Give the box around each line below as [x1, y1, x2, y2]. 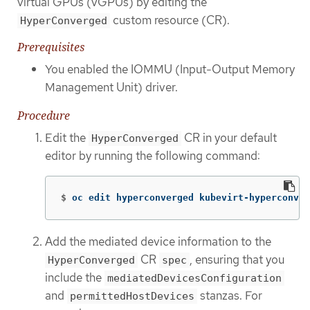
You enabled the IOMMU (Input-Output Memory [45, 62, 295, 77]
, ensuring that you [190, 252, 284, 268]
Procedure [17, 107, 70, 123]
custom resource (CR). [110, 12, 230, 28]
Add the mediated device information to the [45, 234, 271, 250]
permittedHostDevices [70, 290, 194, 303]
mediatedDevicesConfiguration [107, 272, 282, 285]
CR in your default [181, 129, 277, 145]
